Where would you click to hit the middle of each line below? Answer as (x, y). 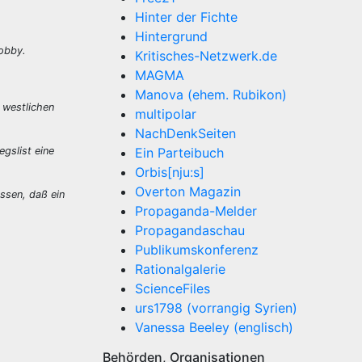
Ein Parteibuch (179, 153)
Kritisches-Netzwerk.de (206, 56)
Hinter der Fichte (186, 17)
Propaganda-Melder (196, 211)
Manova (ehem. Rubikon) (211, 95)
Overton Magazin (188, 192)
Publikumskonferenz (197, 250)
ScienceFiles (173, 288)
